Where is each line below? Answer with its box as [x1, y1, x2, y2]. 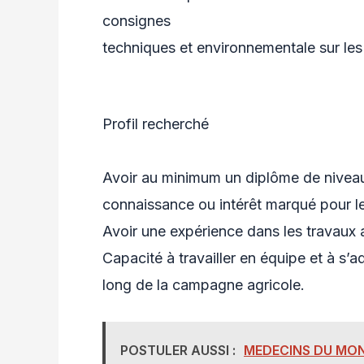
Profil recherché [102, 115, 209, 133]
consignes [102, 11, 171, 29]
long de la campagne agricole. [102, 276, 305, 294]
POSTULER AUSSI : [120, 342, 236, 359]
